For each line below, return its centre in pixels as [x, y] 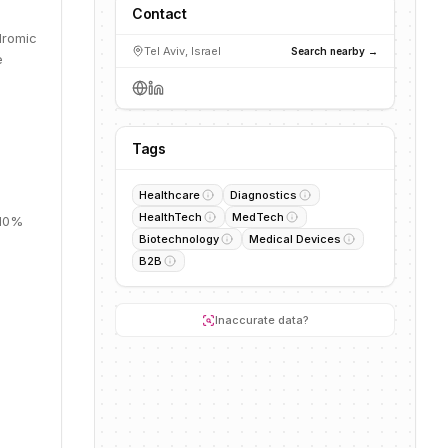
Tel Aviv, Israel [182, 51]
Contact [159, 13]
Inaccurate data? [261, 320]
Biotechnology [179, 239]
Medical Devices [295, 239]
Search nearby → [334, 50]
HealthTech [170, 217]
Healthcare [169, 195]
